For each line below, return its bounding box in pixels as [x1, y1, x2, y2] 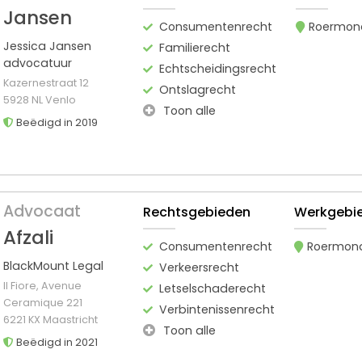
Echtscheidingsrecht [158, 60, 276, 77]
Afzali [3, 224, 53, 250]
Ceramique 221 [3, 295, 82, 309]
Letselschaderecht [159, 280, 267, 297]
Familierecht [158, 39, 230, 56]
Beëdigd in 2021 [14, 335, 98, 349]
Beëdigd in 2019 [14, 115, 98, 129]
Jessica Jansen [3, 37, 91, 54]
